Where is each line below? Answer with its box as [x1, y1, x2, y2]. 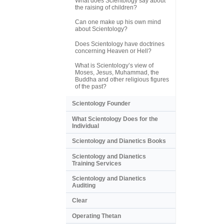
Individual [72, 122, 99, 129]
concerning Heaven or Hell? [75, 47, 151, 54]
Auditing [72, 181, 95, 189]
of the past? [75, 83, 106, 90]
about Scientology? [75, 25, 127, 33]
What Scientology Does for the [72, 115, 158, 122]
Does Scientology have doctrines [75, 40, 164, 47]
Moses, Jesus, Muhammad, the [75, 69, 159, 76]
